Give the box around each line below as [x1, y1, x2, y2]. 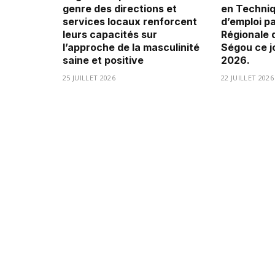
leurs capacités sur [63, 28, 157, 41]
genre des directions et [63, 2, 177, 15]
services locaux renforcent [63, 15, 197, 28]
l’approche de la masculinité [63, 41, 199, 54]
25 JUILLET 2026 [63, 73, 115, 83]
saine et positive [63, 54, 144, 67]
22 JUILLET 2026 [221, 73, 274, 83]
